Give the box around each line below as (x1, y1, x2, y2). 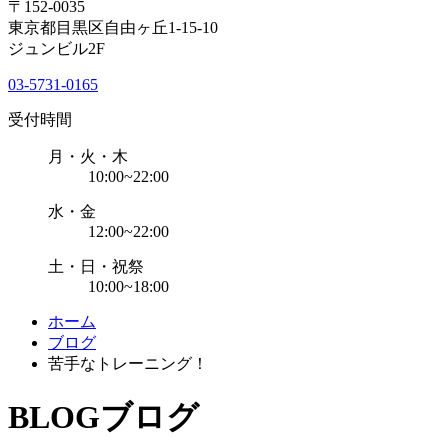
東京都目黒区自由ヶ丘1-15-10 (8, 18, 218, 36)
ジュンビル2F (8, 39, 105, 57)
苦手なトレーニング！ (48, 354, 208, 372)
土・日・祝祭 (48, 257, 144, 275)
